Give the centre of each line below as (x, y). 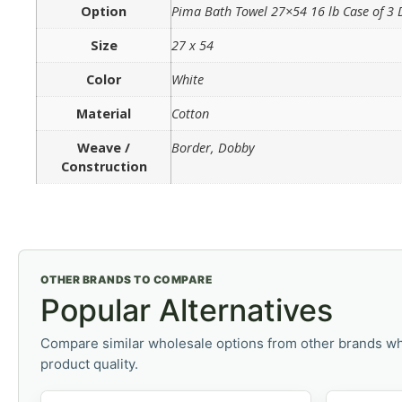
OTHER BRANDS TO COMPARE (127, 280)
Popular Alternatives (187, 310)
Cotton (190, 114)
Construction (104, 167)
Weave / (104, 148)
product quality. (89, 364)
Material (104, 114)
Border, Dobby (213, 148)
